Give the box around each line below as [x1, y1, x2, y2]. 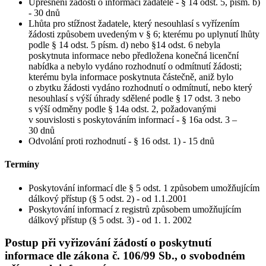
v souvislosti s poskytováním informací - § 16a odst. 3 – [28, 115, 237, 125]
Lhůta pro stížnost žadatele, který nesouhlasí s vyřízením [28, 18, 239, 28]
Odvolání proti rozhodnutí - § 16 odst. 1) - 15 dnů [28, 136, 214, 146]
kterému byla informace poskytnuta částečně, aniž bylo [28, 72, 233, 82]
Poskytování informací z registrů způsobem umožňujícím [28, 204, 241, 214]
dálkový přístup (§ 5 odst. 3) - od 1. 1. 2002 [28, 214, 192, 225]
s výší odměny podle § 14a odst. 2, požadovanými [28, 104, 216, 114]
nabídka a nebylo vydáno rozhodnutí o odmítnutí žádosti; [28, 61, 242, 71]
